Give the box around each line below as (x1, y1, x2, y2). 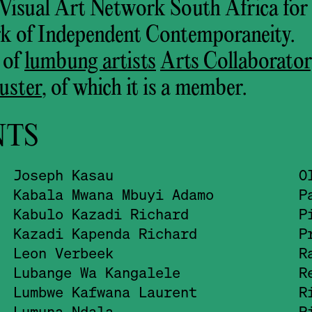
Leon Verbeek (13, 243, 114, 262)
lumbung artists (24, 49, 156, 75)
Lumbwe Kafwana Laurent (13, 282, 197, 301)
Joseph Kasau (13, 165, 114, 184)
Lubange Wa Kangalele (13, 263, 180, 281)
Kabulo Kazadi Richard (13, 204, 189, 223)
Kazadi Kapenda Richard (13, 224, 197, 242)
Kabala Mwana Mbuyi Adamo (13, 185, 214, 203)
